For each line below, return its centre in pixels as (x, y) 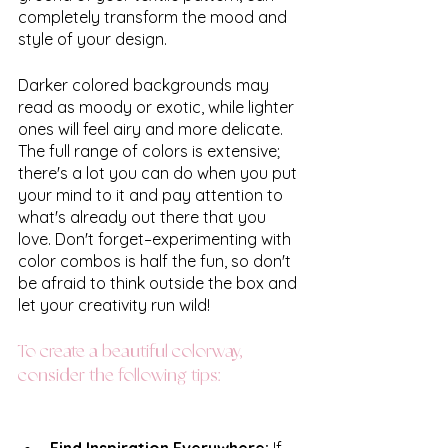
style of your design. (94, 38)
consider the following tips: (119, 375)
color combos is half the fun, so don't (156, 260)
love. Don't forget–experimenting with (156, 238)
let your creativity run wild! (116, 304)
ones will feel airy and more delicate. (152, 128)
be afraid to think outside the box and (159, 282)
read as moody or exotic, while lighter (158, 106)
